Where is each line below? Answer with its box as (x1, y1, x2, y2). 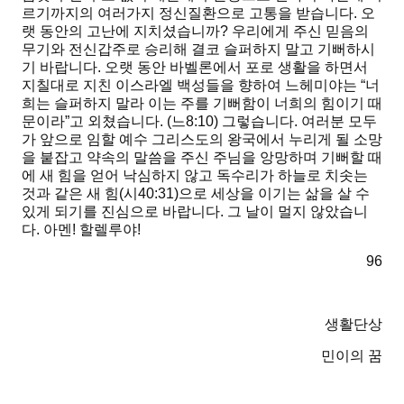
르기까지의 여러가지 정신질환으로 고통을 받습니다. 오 (22, 5, 375, 22)
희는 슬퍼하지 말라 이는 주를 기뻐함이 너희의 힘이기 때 (22, 96, 382, 112)
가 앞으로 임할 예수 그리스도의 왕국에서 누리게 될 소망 (22, 132, 382, 148)
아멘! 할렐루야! (43, 222, 141, 238)
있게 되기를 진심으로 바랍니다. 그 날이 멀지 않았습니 (22, 204, 368, 220)
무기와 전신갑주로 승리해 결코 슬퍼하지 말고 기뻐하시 (22, 41, 375, 58)
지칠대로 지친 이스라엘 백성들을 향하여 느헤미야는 (22, 78, 361, 94)
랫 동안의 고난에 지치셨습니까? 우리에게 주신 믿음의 (22, 23, 369, 40)
